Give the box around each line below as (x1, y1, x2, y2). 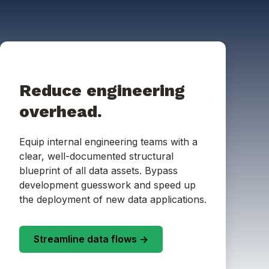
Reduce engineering (19, 80, 185, 100)
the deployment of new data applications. (19, 193, 207, 205)
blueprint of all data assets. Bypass (19, 164, 178, 177)
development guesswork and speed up (19, 178, 196, 191)
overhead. (19, 101, 102, 121)
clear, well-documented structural (19, 150, 174, 162)
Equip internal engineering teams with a (19, 135, 198, 148)
